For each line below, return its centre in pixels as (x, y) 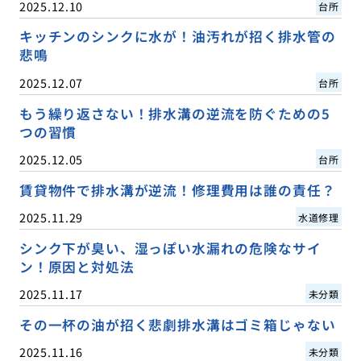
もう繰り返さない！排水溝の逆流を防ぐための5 (174, 113)
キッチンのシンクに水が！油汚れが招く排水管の (177, 37)
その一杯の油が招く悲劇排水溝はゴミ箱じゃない (177, 324)
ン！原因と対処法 (77, 266)
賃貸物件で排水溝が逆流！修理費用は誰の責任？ (177, 190)
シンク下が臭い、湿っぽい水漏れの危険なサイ (170, 248)
